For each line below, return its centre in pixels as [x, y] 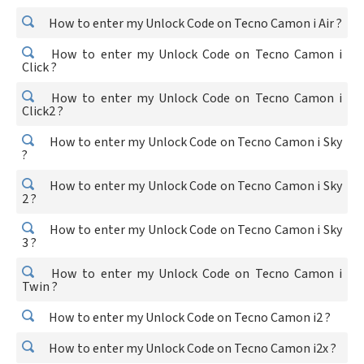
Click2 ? [43, 111]
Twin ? [40, 287]
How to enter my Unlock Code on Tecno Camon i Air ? [194, 24]
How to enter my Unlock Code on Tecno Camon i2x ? [191, 349]
